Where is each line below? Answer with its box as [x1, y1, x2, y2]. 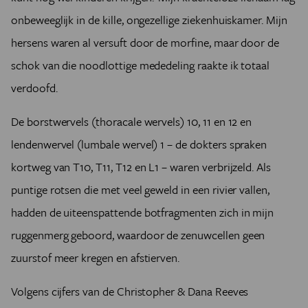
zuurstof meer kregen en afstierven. [11, 249, 180, 267]
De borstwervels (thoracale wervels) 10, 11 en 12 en [11, 113, 252, 131]
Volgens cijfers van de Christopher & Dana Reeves [11, 283, 249, 300]
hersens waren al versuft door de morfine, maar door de [11, 34, 280, 52]
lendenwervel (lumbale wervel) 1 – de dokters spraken [11, 135, 267, 153]
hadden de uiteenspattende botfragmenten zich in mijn [11, 203, 274, 221]
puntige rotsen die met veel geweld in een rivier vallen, [11, 181, 269, 199]
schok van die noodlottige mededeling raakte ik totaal [11, 56, 270, 74]
